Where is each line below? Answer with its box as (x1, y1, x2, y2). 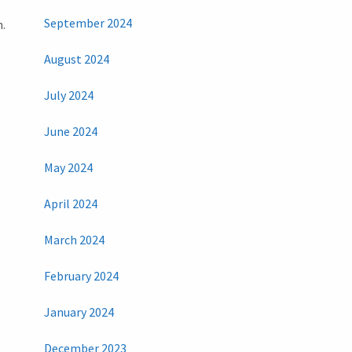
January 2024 (43, 304, 114, 321)
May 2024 (43, 159, 93, 176)
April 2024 (43, 196, 97, 212)
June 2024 (43, 123, 97, 140)
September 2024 (43, 15, 132, 31)
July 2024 (43, 87, 93, 104)
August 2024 (43, 51, 109, 68)
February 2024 (43, 268, 119, 284)
